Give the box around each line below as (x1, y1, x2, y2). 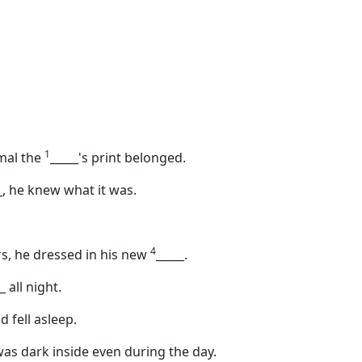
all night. (6, 278, 61, 296)
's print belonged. (78, 149, 186, 166)
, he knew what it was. (2, 181, 137, 199)
